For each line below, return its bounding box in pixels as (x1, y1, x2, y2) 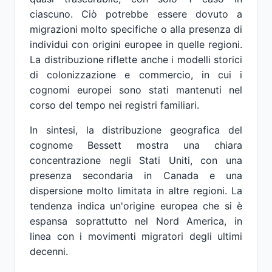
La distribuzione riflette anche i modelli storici (30, 53, 242, 66)
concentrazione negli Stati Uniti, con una (30, 154, 242, 166)
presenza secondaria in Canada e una (30, 169, 242, 182)
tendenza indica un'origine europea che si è (30, 200, 242, 212)
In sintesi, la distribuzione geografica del (30, 124, 242, 136)
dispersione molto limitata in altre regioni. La (30, 185, 242, 197)
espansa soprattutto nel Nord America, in (30, 215, 242, 227)
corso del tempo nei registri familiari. (30, 99, 199, 111)
